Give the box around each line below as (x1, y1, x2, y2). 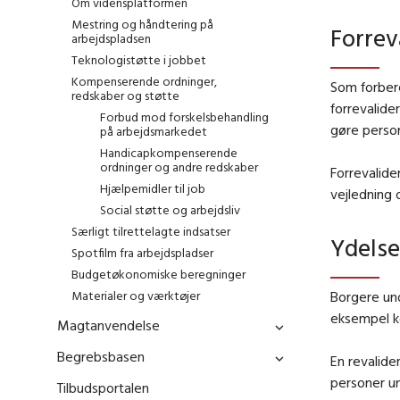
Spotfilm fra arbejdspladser (71, 245, 213, 262)
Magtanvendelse (57, 316, 160, 335)
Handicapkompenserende (100, 145, 237, 162)
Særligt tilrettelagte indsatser (71, 223, 230, 240)
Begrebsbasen (57, 347, 145, 366)
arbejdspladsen (71, 30, 151, 47)
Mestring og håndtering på (71, 16, 213, 33)
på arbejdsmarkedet (100, 123, 207, 140)
